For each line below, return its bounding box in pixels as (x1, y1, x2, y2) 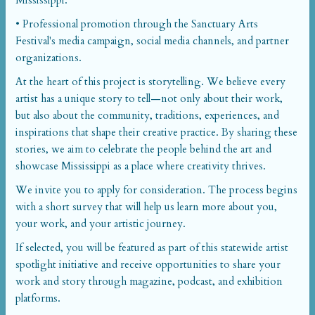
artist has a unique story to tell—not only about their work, (15, 91, 283, 105)
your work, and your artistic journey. (15, 217, 186, 231)
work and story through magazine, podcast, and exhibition (15, 274, 283, 288)
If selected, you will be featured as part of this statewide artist (15, 240, 288, 255)
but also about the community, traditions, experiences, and (15, 108, 279, 122)
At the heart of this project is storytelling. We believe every (15, 75, 285, 89)
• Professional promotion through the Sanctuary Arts (15, 17, 258, 31)
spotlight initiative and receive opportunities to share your (15, 257, 281, 271)
